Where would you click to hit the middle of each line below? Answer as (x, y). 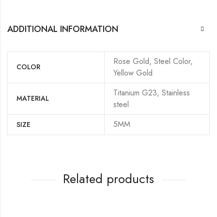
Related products (108, 178)
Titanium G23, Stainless (152, 93)
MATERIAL (33, 98)
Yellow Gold (133, 73)
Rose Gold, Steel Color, (153, 61)
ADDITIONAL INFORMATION (63, 29)
